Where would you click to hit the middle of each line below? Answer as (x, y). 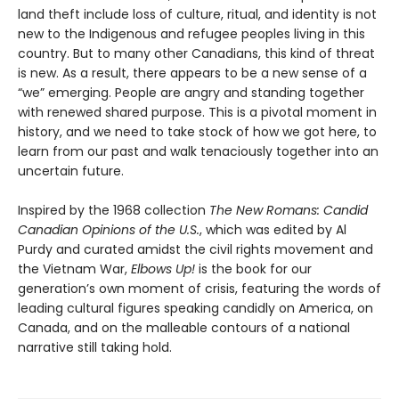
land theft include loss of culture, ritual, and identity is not (197, 14)
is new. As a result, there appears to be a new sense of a (192, 73)
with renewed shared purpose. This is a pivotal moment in (197, 112)
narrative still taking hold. (95, 347)
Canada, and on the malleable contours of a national (184, 327)
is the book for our (253, 269)
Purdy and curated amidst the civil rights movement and (195, 249)
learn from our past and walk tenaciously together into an (198, 151)
